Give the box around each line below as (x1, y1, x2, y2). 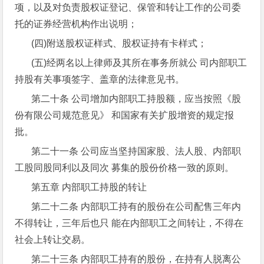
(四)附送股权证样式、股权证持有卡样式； (31, 38, 207, 48)
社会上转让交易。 (15, 235, 91, 245)
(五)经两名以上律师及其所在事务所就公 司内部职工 (31, 58, 247, 68)
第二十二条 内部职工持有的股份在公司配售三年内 (31, 202, 242, 212)
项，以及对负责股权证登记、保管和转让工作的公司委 (15, 2, 242, 12)
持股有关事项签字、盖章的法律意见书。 (15, 74, 185, 84)
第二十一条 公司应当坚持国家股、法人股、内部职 (31, 146, 242, 156)
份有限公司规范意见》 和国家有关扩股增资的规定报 (15, 110, 235, 120)
